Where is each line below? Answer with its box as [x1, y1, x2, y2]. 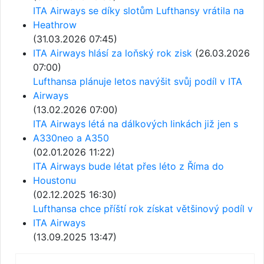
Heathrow [33, 19, 77, 31]
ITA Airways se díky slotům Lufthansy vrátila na [33, 5, 244, 16]
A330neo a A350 [33, 132, 109, 144]
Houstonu [33, 174, 76, 186]
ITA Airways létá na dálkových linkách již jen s [33, 118, 238, 130]
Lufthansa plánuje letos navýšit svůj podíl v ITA [33, 75, 242, 87]
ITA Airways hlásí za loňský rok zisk [33, 47, 192, 59]
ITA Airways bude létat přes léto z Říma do [33, 160, 224, 172]
